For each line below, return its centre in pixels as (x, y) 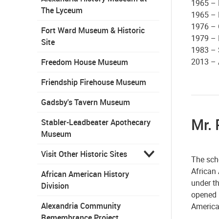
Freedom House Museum (85, 62)
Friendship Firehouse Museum (94, 82)
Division (55, 186)
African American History (85, 174)
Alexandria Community (81, 206)
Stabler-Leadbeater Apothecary (96, 122)
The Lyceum (62, 10)
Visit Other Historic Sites (84, 154)
